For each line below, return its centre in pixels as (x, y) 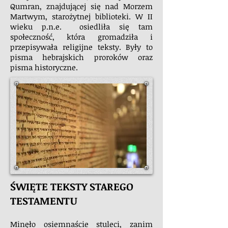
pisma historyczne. (45, 67)
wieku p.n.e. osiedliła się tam (81, 26)
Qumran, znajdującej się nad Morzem (81, 6)
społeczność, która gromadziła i (81, 37)
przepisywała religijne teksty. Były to (81, 47)
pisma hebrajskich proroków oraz (81, 57)
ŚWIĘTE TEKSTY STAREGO (72, 186)
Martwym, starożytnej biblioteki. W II (81, 16)
